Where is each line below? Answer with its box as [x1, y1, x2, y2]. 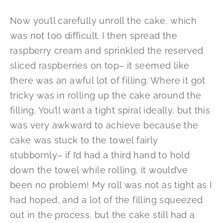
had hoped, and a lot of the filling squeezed [10, 195, 203, 206]
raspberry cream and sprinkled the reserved [10, 45, 204, 56]
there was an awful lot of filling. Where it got [10, 75, 206, 86]
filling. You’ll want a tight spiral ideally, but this [10, 105, 211, 116]
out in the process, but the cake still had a [10, 210, 195, 221]
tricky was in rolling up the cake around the [10, 90, 202, 101]
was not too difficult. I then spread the [10, 30, 177, 41]
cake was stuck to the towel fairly [10, 135, 158, 146]
